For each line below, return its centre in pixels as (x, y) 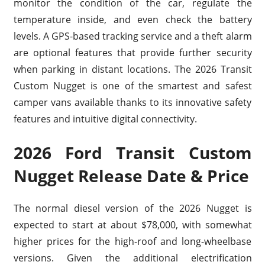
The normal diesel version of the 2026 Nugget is (132, 208)
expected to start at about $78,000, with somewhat (132, 224)
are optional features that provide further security (132, 52)
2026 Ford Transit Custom (132, 152)
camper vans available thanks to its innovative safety (132, 102)
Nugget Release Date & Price (131, 175)
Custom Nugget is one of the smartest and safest (132, 85)
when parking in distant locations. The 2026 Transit (132, 69)
